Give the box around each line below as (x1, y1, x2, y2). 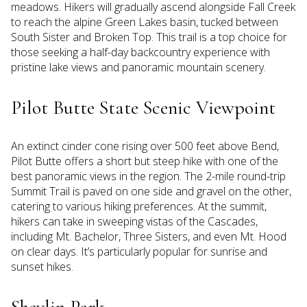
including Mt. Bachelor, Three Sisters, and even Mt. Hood (11, 228, 286, 244)
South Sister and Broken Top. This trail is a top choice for (11, 29, 287, 45)
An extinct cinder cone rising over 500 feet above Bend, (11, 138, 279, 153)
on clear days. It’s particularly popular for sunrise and (11, 243, 267, 259)
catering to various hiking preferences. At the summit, (11, 198, 267, 214)
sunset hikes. (11, 258, 73, 274)
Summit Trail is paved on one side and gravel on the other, (11, 183, 291, 199)
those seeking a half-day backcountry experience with (11, 44, 270, 60)
